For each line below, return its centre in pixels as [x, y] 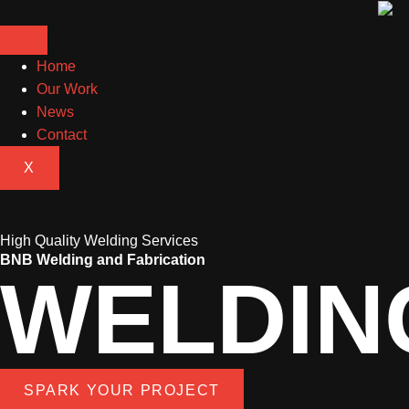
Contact [62, 135]
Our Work [67, 89]
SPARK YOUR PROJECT [122, 391]
